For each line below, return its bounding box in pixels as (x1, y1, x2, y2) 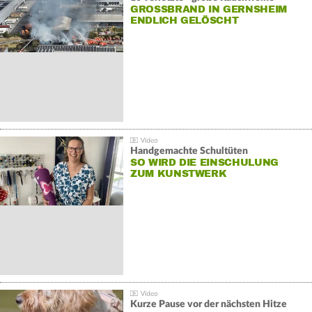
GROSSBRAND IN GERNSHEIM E (130, 3, 287, 16)
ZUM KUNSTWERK (130, 168, 227, 180)
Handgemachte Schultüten (130, 146, 248, 157)
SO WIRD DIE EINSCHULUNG (130, 157, 279, 169)
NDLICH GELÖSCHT (130, 15, 232, 27)
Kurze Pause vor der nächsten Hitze (130, 299, 287, 310)
